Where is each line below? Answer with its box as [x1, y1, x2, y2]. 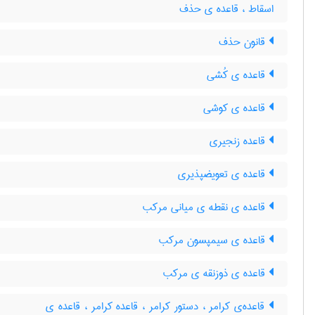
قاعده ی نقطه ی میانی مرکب [143, 198, 269, 217]
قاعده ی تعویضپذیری [178, 165, 269, 184]
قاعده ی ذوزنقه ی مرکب [163, 264, 269, 283]
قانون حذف [219, 32, 269, 52]
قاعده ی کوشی [203, 98, 269, 118]
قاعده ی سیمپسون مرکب [159, 231, 269, 250]
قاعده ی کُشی [207, 65, 269, 85]
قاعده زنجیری [210, 131, 269, 151]
